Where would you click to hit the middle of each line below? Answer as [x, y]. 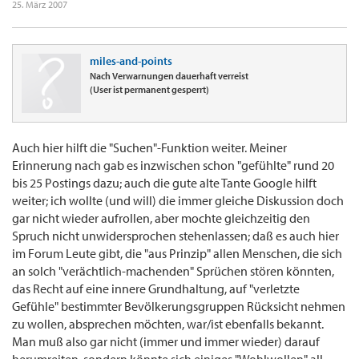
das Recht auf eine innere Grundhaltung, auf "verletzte [156, 289]
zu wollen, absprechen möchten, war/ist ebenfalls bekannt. [168, 324]
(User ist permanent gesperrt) [149, 90]
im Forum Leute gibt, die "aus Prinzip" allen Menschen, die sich [177, 254]
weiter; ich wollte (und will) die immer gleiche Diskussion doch [178, 201]
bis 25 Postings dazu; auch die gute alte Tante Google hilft [164, 183]
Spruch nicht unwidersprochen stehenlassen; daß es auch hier [175, 236]
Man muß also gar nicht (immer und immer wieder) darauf [166, 342]
